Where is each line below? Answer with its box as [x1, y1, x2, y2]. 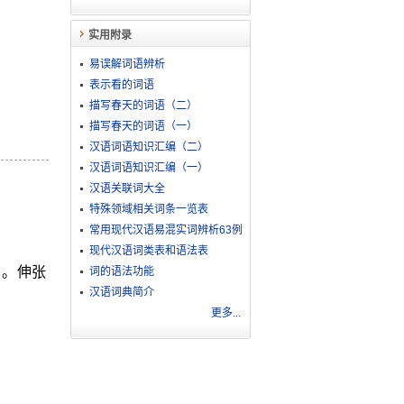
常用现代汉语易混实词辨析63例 [88, 224, 243, 236]
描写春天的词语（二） [88, 99, 197, 112]
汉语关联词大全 [88, 182, 165, 195]
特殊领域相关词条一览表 [88, 203, 208, 216]
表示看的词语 [88, 78, 154, 91]
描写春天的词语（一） [88, 120, 197, 133]
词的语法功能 [88, 265, 154, 278]
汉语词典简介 [88, 286, 154, 298]
